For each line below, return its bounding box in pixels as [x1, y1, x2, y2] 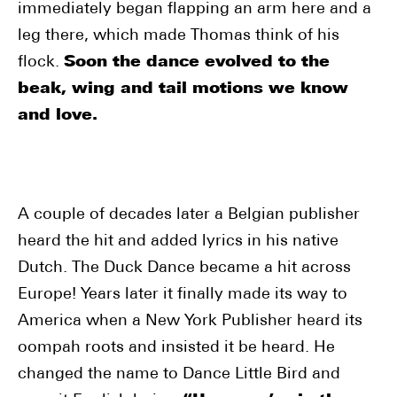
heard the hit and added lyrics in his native [18, 233, 339, 250]
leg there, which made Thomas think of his [18, 27, 339, 44]
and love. [18, 107, 97, 124]
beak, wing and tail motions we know [18, 81, 348, 97]
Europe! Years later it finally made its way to [18, 286, 347, 303]
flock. [18, 54, 64, 71]
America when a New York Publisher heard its [18, 313, 362, 330]
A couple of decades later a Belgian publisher [18, 206, 360, 223]
